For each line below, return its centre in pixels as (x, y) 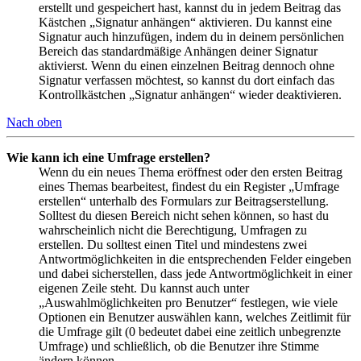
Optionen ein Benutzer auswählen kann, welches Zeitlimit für (195, 317)
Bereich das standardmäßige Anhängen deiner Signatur (178, 52)
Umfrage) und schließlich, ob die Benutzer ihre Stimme (179, 346)
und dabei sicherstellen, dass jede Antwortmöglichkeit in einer (195, 274)
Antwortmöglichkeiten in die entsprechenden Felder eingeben (195, 259)
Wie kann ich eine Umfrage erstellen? (108, 158)
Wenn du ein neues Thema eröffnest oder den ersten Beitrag (191, 172)
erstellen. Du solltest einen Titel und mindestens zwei (173, 245)
